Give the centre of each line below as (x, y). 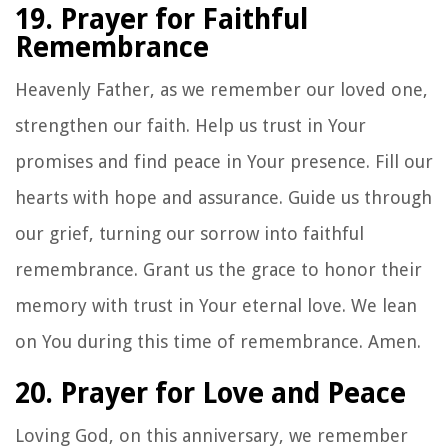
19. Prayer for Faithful (161, 19)
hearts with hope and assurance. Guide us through (223, 197)
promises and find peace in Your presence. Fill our (224, 161)
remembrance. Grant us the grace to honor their (218, 269)
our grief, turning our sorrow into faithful (189, 233)
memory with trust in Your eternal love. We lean (216, 305)
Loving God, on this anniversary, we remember (211, 435)
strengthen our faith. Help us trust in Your (190, 125)
